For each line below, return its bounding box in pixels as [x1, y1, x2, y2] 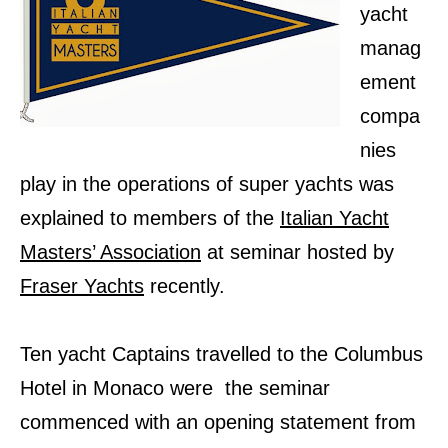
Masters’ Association [20, 241, 201, 264]
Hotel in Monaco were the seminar [20, 377, 330, 400]
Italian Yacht [280, 207, 389, 230]
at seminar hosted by [201, 241, 394, 264]
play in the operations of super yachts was [20, 173, 394, 196]
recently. [144, 275, 225, 298]
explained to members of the [20, 207, 280, 230]
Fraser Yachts [20, 275, 144, 298]
